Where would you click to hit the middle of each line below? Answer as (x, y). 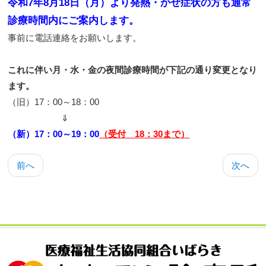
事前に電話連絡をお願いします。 (75, 37)
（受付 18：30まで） (145, 134)
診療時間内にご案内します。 (74, 20)
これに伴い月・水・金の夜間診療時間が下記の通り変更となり (133, 69)
